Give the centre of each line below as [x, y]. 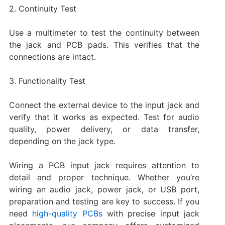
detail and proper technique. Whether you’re [104, 177]
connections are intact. [52, 57]
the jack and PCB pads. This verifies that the [104, 44]
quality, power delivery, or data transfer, [104, 129]
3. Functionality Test [47, 81]
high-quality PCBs [67, 213]
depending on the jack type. [62, 141]
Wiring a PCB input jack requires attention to [104, 165]
